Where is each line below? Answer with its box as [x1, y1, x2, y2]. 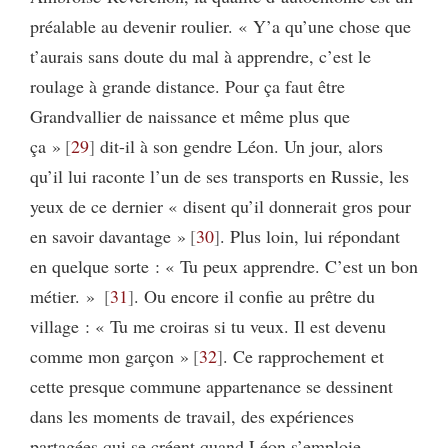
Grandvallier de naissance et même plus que [30, 104, 350, 129]
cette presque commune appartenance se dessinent [30, 374, 393, 399]
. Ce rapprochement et [222, 344, 384, 369]
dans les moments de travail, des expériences [30, 404, 354, 429]
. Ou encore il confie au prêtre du [133, 284, 375, 309]
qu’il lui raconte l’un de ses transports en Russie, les [30, 164, 409, 189]
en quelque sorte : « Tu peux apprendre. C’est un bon [30, 254, 418, 279]
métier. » [30, 284, 100, 309]
